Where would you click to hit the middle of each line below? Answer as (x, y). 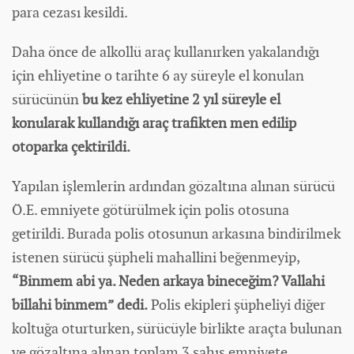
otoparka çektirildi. (71, 146)
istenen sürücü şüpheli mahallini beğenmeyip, (156, 257)
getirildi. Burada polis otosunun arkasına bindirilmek (176, 233)
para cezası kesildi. (70, 12)
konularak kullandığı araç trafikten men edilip (154, 122)
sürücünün (47, 99)
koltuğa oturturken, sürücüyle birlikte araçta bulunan (177, 328)
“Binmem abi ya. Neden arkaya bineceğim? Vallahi (168, 281)
